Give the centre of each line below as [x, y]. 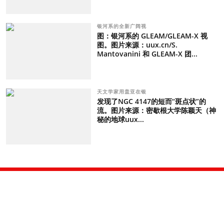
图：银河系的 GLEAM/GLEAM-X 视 [152, 35]
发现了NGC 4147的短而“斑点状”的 [151, 101]
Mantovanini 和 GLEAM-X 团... [147, 53]
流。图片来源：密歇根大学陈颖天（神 [156, 110]
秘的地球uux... [120, 119]
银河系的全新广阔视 [122, 26]
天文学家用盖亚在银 [122, 91]
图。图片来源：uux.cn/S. [137, 44]
